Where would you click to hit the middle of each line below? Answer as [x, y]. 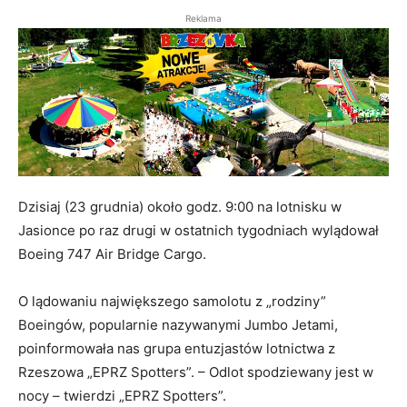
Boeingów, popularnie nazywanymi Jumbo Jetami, [178, 325]
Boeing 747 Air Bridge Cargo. [112, 254]
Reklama [203, 18]
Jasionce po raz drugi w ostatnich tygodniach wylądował [199, 231]
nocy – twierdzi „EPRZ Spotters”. [122, 396]
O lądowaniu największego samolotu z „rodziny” [172, 302]
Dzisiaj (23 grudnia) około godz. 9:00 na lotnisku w [180, 207]
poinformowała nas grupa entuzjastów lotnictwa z [177, 349]
